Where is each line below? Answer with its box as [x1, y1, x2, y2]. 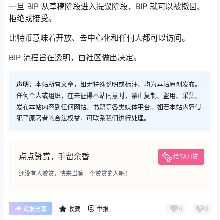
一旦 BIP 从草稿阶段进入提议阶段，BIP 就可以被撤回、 [9, 1, 205, 11]
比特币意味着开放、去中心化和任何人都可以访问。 [9, 33, 190, 43]
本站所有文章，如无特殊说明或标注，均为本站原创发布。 [35, 80, 201, 88]
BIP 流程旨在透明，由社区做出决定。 [9, 53, 141, 62]
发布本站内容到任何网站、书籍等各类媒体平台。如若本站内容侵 [16, 103, 201, 110]
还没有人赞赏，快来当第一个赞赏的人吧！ [19, 170, 131, 177]
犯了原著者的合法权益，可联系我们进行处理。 [16, 114, 150, 122]
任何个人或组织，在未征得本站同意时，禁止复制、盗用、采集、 [16, 91, 201, 99]
